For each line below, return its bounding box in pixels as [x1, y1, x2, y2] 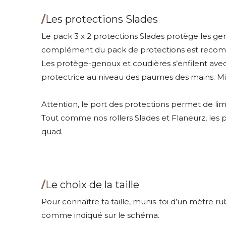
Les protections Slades [45, 13, 161, 26]
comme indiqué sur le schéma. [41, 210, 160, 220]
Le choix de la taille [45, 179, 140, 191]
